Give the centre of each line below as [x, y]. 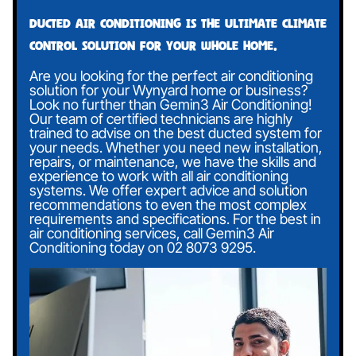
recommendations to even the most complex [168, 205]
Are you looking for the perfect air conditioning [171, 76]
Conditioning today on [98, 248]
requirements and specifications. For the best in [175, 219]
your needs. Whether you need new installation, [176, 148]
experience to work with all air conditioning [159, 176]
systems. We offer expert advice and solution [168, 191]
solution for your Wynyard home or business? [168, 91]
